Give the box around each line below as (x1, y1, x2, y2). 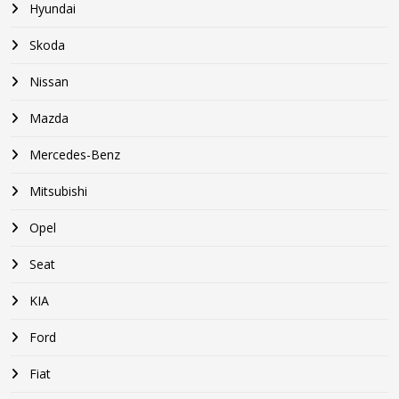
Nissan (26, 73, 69, 91)
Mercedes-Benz (26, 146, 120, 164)
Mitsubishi (26, 183, 87, 200)
